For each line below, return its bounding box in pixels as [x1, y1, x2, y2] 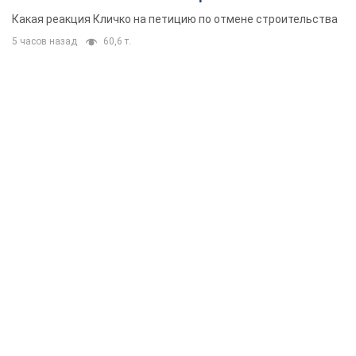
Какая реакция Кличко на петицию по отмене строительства [12, 13, 338, 26]
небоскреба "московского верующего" [12, 5, 278, 22]
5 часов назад [12, 36, 77, 48]
